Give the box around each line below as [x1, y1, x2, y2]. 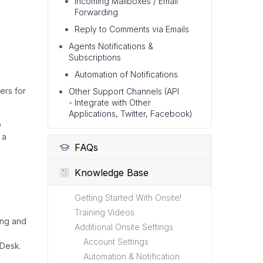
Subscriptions [69, 52, 121, 62]
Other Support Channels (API [69, 86, 179, 96]
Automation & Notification [83, 251, 180, 261]
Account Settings [83, 237, 149, 247]
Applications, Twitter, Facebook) [69, 109, 193, 119]
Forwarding [75, 7, 118, 17]
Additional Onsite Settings [75, 222, 173, 232]
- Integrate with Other [69, 97, 151, 107]
